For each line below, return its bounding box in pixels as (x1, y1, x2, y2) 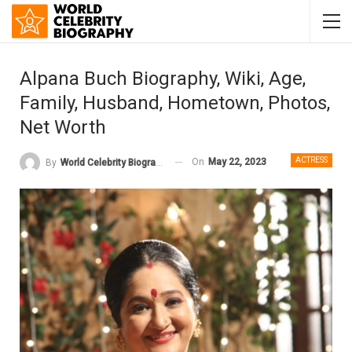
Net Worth (20, 116, 106, 138)
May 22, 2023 (208, 156, 266, 167)
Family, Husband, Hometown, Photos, (20, 92, 330, 114)
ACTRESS (295, 156, 328, 164)
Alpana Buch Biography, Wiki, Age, (20, 68, 306, 90)
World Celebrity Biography (60, 156, 156, 168)
